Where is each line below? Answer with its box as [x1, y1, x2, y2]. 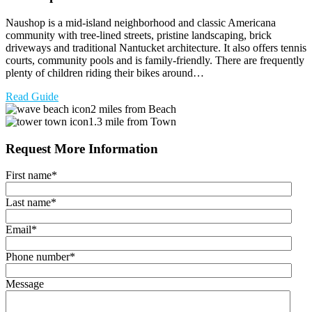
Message [6, 278, 44, 290]
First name [6, 169, 52, 182]
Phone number [6, 251, 70, 263]
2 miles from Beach [91, 102, 176, 115]
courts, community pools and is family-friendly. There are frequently [6, 54, 304, 66]
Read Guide [6, 90, 58, 102]
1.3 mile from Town [88, 115, 176, 127]
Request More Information [6, 141, 158, 156]
